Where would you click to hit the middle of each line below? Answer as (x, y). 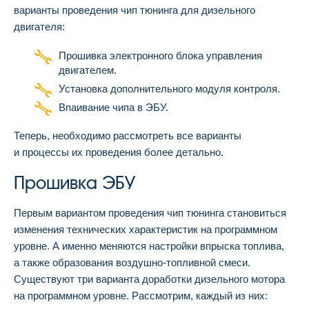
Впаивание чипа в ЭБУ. (113, 108)
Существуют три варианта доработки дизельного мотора (149, 279)
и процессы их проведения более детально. (119, 152)
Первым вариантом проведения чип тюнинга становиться (150, 213)
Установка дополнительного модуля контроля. (169, 89)
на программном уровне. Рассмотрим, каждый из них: (141, 296)
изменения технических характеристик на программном (146, 230)
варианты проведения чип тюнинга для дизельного (134, 10)
